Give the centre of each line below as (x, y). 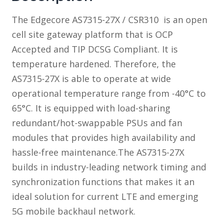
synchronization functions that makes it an (103, 182)
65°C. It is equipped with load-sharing (91, 108)
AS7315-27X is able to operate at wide (91, 79)
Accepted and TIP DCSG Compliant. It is (95, 49)
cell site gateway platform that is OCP (92, 35)
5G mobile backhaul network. (73, 211)
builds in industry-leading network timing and (109, 167)
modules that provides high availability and (103, 138)
